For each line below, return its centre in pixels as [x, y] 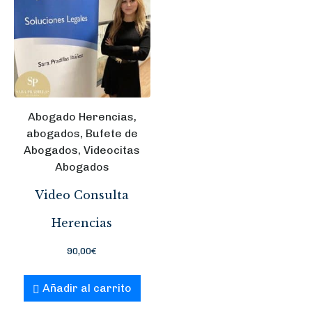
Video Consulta [82, 195]
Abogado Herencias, [82, 116]
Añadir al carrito [87, 288]
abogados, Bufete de [82, 133]
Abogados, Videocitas [82, 150]
